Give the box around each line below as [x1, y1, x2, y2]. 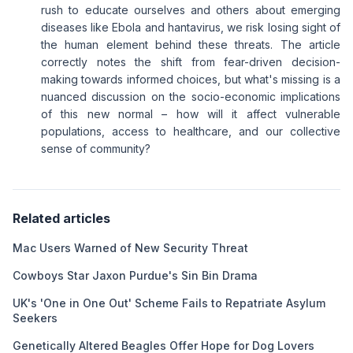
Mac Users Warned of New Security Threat [13, 241, 248, 255]
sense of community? [41, 142, 150, 155]
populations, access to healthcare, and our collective [41, 124, 340, 138]
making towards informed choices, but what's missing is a [41, 72, 340, 86]
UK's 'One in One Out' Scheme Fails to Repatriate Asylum [13, 296, 325, 310]
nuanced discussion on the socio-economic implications [41, 90, 340, 103]
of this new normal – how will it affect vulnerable [41, 107, 340, 121]
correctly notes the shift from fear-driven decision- [41, 55, 340, 69]
